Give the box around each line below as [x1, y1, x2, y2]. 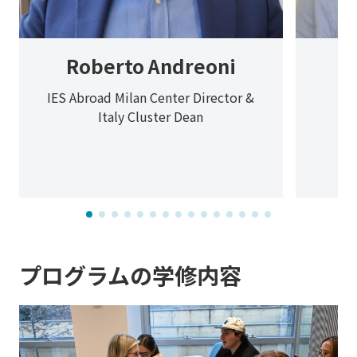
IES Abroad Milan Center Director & [47, 88, 255, 108]
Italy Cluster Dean [98, 107, 204, 127]
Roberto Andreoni [65, 52, 236, 80]
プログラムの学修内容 [19, 259, 241, 292]
